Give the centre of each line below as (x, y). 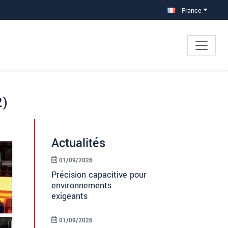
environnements (81, 186)
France (190, 10)
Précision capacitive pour (99, 175)
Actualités (78, 144)
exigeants (69, 196)
